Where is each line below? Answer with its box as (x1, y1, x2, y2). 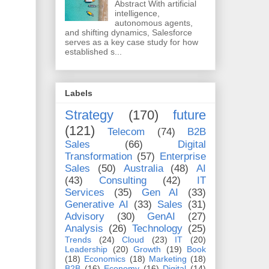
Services (65, 186, 104, 198)
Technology (132, 222, 183, 234)
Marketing (148, 253, 187, 264)
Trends (65, 234, 91, 244)
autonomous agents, (114, 18, 193, 28)
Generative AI (65, 198, 128, 210)
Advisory (65, 210, 104, 222)
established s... (65, 47, 122, 57)
